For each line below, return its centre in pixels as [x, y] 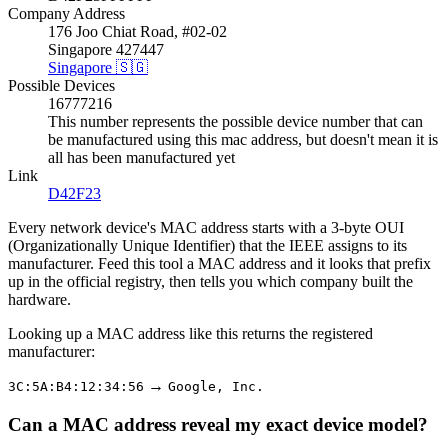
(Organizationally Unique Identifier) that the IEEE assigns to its [207, 245]
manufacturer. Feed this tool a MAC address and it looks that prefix [219, 263]
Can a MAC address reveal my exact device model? [218, 424]
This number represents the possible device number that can [235, 121]
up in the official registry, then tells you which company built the [210, 281]
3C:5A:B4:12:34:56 [76, 386]
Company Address [66, 13]
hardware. [39, 299]
